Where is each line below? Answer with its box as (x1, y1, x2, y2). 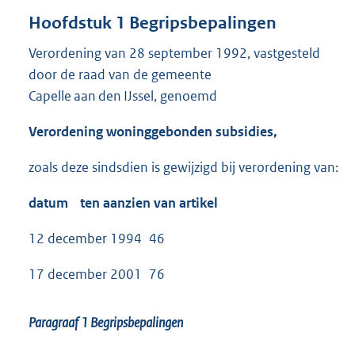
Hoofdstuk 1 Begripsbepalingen (29, 12, 277, 33)
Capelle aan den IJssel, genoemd (29, 86, 217, 105)
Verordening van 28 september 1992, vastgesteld (29, 44, 320, 62)
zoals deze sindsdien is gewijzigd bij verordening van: (29, 158, 338, 176)
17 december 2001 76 (29, 265, 165, 283)
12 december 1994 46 (29, 229, 165, 247)
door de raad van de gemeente (29, 65, 212, 83)
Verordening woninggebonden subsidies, (29, 122, 277, 140)
